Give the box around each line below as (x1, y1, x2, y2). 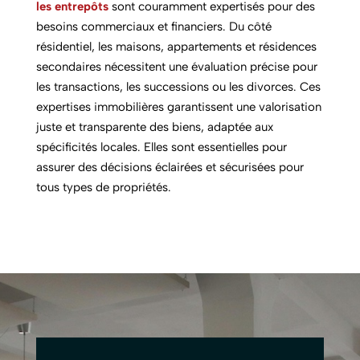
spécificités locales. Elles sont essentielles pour (35, 140, 287, 155)
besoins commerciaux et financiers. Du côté (35, 19, 272, 35)
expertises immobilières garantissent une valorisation (35, 100, 321, 115)
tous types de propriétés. (35, 180, 171, 195)
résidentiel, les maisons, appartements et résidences (35, 39, 317, 55)
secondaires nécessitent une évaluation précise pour (35, 59, 317, 75)
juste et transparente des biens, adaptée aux (35, 120, 273, 135)
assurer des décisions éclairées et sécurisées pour (35, 160, 304, 175)
